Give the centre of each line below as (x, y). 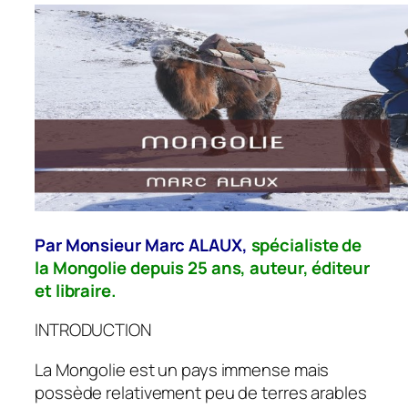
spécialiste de (306, 245)
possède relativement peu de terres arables (201, 392)
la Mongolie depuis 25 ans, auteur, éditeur (202, 267)
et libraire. (76, 290)
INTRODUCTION (93, 330)
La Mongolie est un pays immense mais (182, 369)
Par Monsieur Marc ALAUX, (141, 245)
